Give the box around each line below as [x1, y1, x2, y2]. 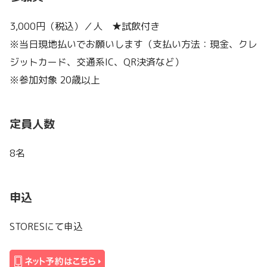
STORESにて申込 [10, 220, 83, 234]
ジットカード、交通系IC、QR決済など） [10, 55, 184, 69]
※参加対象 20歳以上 [10, 73, 100, 86]
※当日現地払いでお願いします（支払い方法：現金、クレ [10, 37, 257, 51]
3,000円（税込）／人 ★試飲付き [10, 19, 160, 33]
